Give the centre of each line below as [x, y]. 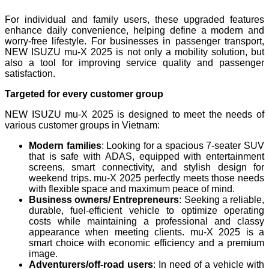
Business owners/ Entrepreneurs [104, 199]
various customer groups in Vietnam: [82, 125]
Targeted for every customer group [84, 94]
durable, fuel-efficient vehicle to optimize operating [147, 210]
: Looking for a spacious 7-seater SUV [183, 145]
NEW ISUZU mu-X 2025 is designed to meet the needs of [134, 114]
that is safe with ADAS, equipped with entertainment [147, 156]
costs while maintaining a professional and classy [147, 221]
